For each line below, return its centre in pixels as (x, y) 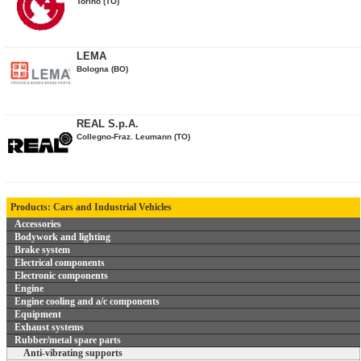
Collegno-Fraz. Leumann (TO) (133, 137)
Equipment (38, 314)
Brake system (42, 250)
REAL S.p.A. (108, 124)
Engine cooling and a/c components (87, 301)
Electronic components (61, 276)
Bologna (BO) (102, 69)
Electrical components (60, 263)
